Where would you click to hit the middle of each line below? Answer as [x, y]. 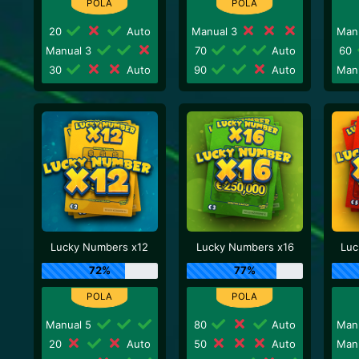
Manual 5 [71, 324]
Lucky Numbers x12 [100, 247]
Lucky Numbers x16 [245, 247]
